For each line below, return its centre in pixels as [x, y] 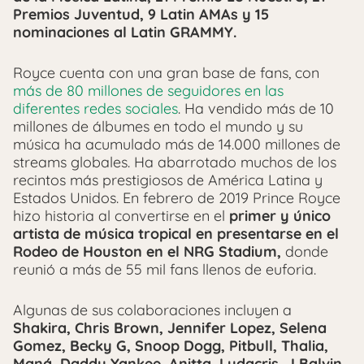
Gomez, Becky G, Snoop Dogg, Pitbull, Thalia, [171, 346]
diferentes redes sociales [95, 109]
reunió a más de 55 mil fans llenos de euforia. [165, 270]
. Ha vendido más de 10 [256, 109]
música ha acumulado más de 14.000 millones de [177, 145]
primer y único [280, 216]
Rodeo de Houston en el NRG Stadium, [147, 252]
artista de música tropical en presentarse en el [176, 234]
